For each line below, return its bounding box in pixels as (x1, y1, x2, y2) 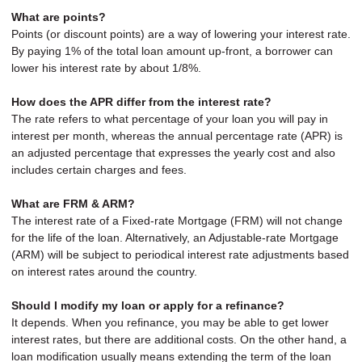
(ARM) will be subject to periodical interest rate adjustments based (11, 248, 349, 262)
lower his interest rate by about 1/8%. (11, 61, 201, 75)
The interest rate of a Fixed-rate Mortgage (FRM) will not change (11, 214, 343, 228)
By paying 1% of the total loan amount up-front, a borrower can (11, 44, 333, 58)
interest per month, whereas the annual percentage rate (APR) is (11, 129, 343, 143)
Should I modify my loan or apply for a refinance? (11, 299, 284, 313)
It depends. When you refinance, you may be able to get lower (11, 316, 329, 330)
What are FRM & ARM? (11, 197, 135, 211)
